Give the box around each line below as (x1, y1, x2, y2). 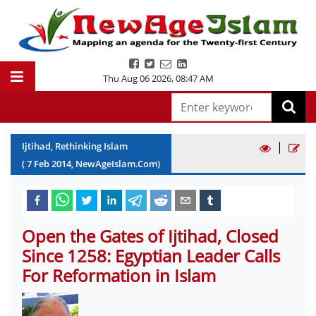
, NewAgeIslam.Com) (71, 157, 160, 170)
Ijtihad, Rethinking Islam (22, 140, 128, 152)
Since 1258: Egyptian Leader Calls (22, 244, 280, 267)
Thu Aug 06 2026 (102, 72, 171, 85)
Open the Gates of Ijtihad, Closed (22, 224, 279, 248)
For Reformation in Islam (22, 264, 216, 287)
